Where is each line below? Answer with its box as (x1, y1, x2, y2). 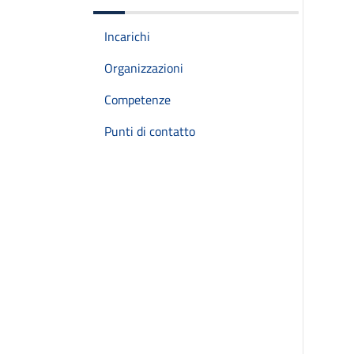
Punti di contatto (104, 122, 195, 141)
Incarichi (104, 27, 150, 46)
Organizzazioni (104, 58, 183, 77)
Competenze (104, 90, 171, 109)
